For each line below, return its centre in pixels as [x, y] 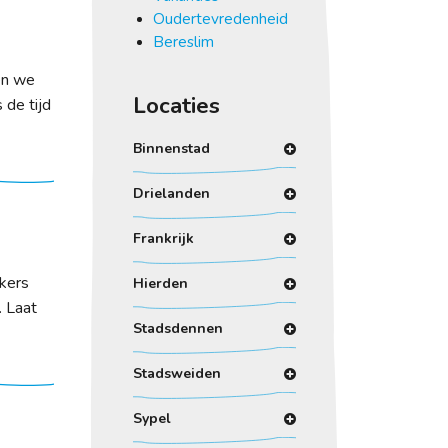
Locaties [176, 105]
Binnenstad [171, 149]
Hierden [160, 284]
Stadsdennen [177, 329]
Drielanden [171, 194]
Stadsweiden [176, 374]
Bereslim [183, 41]
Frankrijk [163, 239]
